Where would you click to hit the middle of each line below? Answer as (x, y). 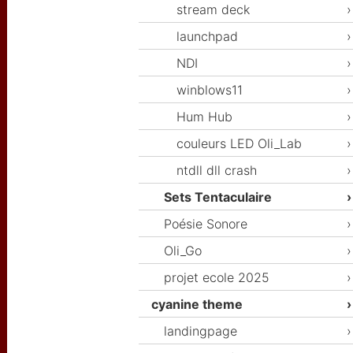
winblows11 (210, 90)
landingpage (201, 331)
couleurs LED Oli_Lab (239, 144)
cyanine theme (197, 305)
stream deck (213, 10)
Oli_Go (183, 251)
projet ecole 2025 (217, 278)
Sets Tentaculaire (218, 197)
